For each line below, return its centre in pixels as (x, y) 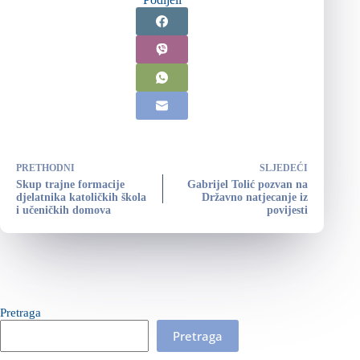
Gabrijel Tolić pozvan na (248, 185)
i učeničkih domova (63, 211)
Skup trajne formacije (70, 185)
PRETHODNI (45, 168)
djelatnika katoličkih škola (81, 198)
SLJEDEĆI (284, 168)
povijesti (288, 211)
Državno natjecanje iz (255, 198)
